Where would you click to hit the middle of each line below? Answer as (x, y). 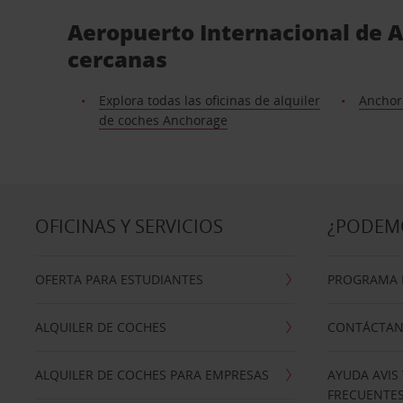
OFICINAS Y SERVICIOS (129, 226)
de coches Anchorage (163, 120)
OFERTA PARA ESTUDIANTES (119, 279)
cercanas (118, 59)
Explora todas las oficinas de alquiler (209, 100)
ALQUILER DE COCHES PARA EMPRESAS (152, 375)
